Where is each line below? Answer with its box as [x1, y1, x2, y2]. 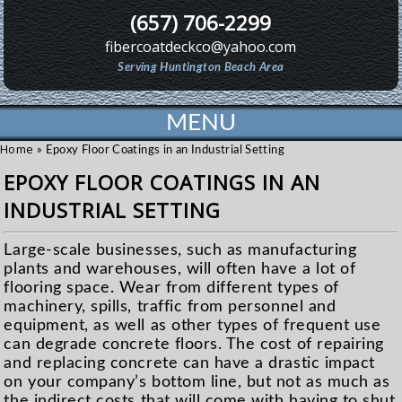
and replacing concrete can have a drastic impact [4, 355, 375, 371]
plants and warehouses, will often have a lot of [4, 261, 356, 277]
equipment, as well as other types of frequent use [4, 318, 381, 334]
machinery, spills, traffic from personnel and [4, 299, 336, 315]
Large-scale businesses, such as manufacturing [4, 242, 357, 258]
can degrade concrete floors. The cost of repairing [4, 336, 384, 353]
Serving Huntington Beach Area [118, 62, 284, 74]
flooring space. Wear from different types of [4, 280, 339, 296]
